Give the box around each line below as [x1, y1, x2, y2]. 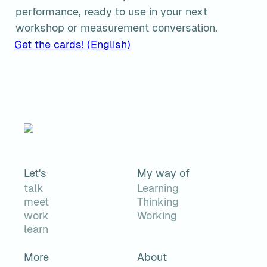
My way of [137, 167, 190, 179]
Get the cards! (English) [14, 38, 131, 51]
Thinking [137, 195, 179, 208]
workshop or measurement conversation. [15, 21, 218, 34]
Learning [137, 182, 179, 194]
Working [137, 209, 177, 222]
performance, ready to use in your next [15, 5, 207, 18]
